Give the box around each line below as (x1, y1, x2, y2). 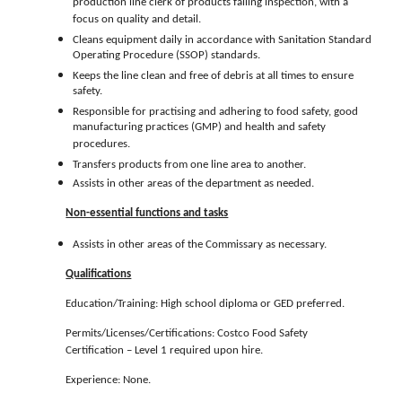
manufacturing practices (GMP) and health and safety (73, 121, 327, 137)
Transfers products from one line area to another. (73, 159, 307, 171)
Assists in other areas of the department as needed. (73, 178, 315, 190)
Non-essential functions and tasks (66, 207, 229, 220)
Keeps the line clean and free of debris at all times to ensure (73, 70, 354, 83)
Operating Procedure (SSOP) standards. (73, 49, 261, 66)
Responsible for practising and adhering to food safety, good (73, 106, 359, 118)
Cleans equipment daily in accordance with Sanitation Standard (73, 34, 372, 47)
